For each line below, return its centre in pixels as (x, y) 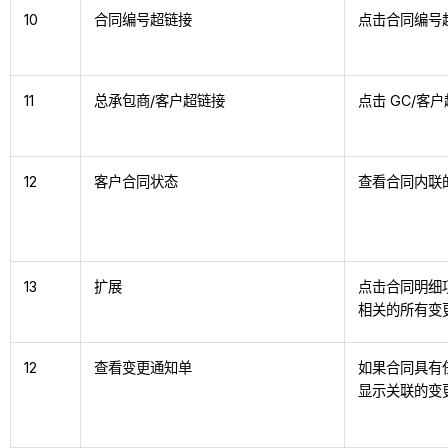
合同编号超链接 (143, 20)
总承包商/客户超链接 (160, 101)
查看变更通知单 (143, 368)
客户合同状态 (136, 182)
